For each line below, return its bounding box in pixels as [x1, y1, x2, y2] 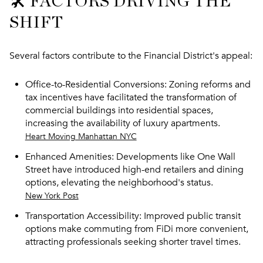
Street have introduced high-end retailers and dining [25, 164, 244, 176]
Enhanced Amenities [25, 151, 112, 163]
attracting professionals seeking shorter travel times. [25, 236, 241, 248]
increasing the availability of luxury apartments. [25, 117, 220, 129]
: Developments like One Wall [111, 151, 235, 163]
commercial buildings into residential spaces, [25, 104, 213, 116]
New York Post [25, 191, 79, 201]
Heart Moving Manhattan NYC [25, 131, 137, 141]
